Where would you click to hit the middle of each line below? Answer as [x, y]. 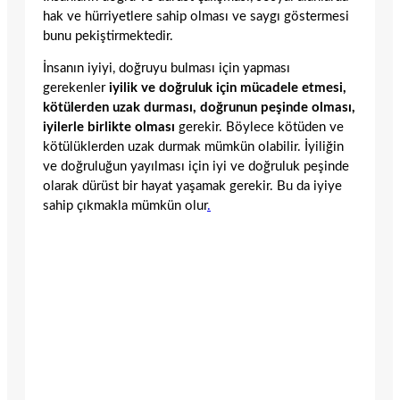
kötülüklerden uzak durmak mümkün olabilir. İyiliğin [193, 147]
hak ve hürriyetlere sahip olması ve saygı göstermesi [196, 16]
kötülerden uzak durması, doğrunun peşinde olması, [199, 108]
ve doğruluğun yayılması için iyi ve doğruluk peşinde [196, 167]
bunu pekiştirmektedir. [108, 36]
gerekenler [76, 88]
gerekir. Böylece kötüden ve [261, 128]
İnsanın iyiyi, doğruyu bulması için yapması [167, 69]
